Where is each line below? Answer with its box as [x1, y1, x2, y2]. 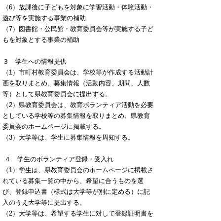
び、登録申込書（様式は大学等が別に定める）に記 [2, 188, 150, 195]
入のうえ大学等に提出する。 [2, 199, 86, 206]
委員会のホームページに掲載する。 [2, 123, 105, 130]
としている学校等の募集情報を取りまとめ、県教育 [2, 112, 150, 119]
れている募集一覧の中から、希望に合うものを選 [2, 177, 144, 184]
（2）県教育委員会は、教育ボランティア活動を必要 [2, 101, 153, 109]
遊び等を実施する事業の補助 [2, 14, 86, 22]
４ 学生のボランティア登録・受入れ [2, 155, 113, 163]
